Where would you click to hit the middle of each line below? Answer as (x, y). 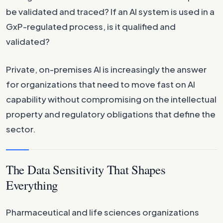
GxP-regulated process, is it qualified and (91, 26)
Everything (32, 185)
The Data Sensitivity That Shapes (86, 169)
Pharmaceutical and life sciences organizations (103, 212)
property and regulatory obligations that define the (111, 114)
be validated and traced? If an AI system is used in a (110, 11)
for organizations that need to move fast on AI (101, 84)
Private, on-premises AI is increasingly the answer (106, 69)
